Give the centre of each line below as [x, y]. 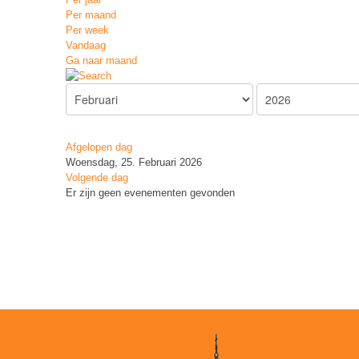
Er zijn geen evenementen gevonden [150, 193]
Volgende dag [97, 177]
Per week [87, 30]
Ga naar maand [101, 61]
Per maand [91, 15]
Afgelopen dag [99, 147]
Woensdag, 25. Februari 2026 [134, 162]
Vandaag [86, 45]
